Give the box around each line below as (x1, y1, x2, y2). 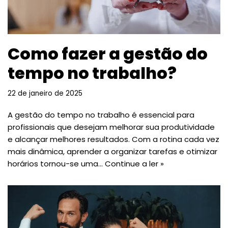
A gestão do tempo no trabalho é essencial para (8, 109, 194, 120)
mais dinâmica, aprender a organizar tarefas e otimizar (8, 146, 217, 157)
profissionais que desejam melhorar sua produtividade (8, 121, 215, 132)
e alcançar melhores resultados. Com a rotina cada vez (8, 133, 219, 145)
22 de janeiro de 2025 (8, 88, 82, 98)
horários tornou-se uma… (8, 158, 105, 169)
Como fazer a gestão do (8, 42, 208, 65)
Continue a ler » (105, 158, 164, 169)
